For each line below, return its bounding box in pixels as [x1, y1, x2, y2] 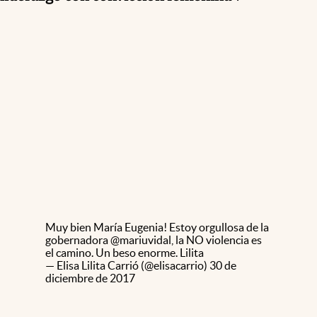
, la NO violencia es [171, 233, 262, 246]
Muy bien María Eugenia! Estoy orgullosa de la [45, 220, 269, 234]
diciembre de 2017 [45, 271, 135, 284]
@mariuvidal [110, 233, 171, 246]
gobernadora [45, 233, 110, 246]
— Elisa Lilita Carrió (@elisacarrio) [45, 258, 209, 272]
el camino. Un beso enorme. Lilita [45, 246, 204, 259]
